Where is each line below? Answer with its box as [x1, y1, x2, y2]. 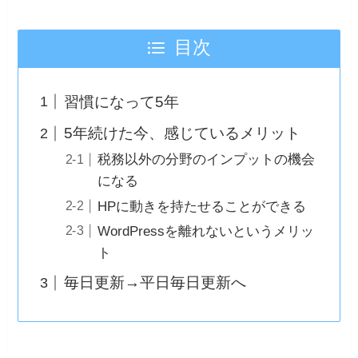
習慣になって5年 [63, 93, 179, 110]
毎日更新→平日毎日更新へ [63, 274, 246, 292]
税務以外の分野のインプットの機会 [97, 152, 316, 168]
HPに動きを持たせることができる [97, 198, 307, 214]
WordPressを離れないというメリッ [97, 223, 315, 239]
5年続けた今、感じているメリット [63, 125, 300, 142]
